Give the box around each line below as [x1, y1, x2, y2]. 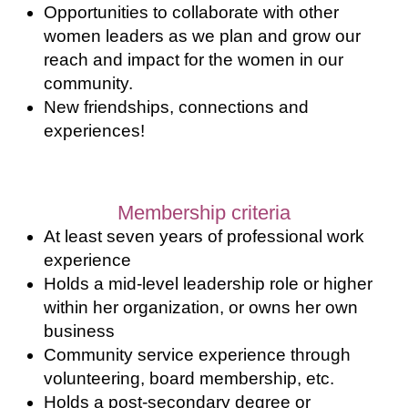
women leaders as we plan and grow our [44, 25, 361, 46]
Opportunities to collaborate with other [44, 2, 339, 22]
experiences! [44, 120, 145, 140]
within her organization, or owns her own [44, 298, 358, 318]
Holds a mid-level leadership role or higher [44, 274, 372, 294]
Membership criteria [117, 201, 291, 225]
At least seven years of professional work [44, 227, 364, 247]
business [44, 321, 115, 342]
